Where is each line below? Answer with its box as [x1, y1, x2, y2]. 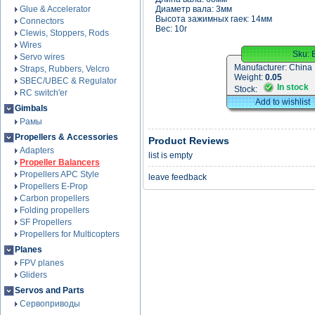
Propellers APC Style [20, 169, 99, 179]
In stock [277, 82, 309, 92]
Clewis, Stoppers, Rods [20, 28, 109, 38]
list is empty [148, 150, 193, 160]
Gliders [20, 270, 47, 280]
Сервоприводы [20, 299, 80, 309]
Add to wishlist [255, 97, 311, 107]
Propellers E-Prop [20, 181, 88, 191]
